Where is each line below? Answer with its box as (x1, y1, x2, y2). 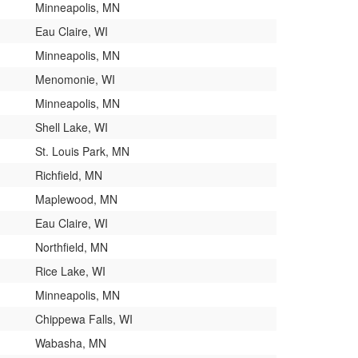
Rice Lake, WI (35, 262, 105, 279)
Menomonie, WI (35, 70, 115, 87)
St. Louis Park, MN (35, 142, 129, 159)
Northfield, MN (35, 238, 108, 255)
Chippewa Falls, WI (35, 310, 133, 327)
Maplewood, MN (35, 190, 117, 207)
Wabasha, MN (35, 334, 106, 351)
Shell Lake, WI (35, 118, 108, 135)
